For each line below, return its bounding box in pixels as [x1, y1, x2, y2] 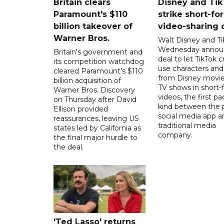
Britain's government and [53, 47, 142, 56]
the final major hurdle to [53, 132, 137, 142]
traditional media [157, 120, 216, 130]
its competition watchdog [53, 56, 144, 66]
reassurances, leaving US [53, 113, 139, 123]
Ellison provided [53, 104, 108, 113]
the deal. [53, 142, 83, 151]
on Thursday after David [53, 94, 136, 104]
